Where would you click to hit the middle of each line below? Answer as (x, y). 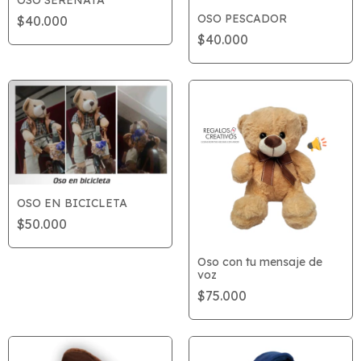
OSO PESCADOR (242, 18)
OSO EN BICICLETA (72, 203)
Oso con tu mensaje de (260, 261)
